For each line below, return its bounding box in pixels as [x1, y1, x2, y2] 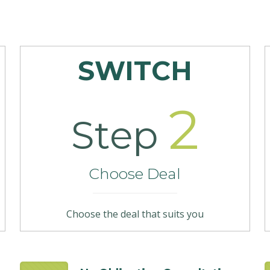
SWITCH [77, 54, 192, 87]
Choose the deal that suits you [66, 207, 204, 221]
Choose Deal [89, 165, 181, 183]
